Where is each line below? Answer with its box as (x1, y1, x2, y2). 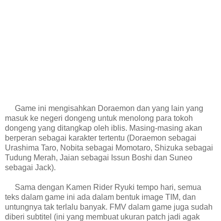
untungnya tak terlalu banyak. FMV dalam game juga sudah (5, 203, 213, 212)
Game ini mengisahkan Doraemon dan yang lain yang (5, 104, 203, 113)
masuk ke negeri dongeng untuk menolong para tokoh (5, 114, 193, 123)
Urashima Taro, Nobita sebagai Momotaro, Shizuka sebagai (5, 144, 213, 152)
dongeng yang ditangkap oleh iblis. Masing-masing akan (5, 124, 202, 133)
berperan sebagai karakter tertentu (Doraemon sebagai (5, 134, 196, 143)
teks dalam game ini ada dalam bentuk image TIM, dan (5, 193, 196, 202)
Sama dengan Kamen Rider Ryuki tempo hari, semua (5, 183, 201, 192)
